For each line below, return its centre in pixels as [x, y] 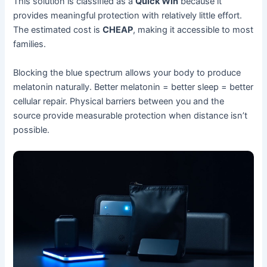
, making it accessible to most [193, 30]
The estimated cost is [58, 30]
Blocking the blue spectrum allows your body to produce [127, 72]
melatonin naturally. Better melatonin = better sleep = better [133, 87]
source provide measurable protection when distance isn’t [131, 115]
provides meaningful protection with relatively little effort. [128, 16]
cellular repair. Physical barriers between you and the [119, 101]
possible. [32, 130]
